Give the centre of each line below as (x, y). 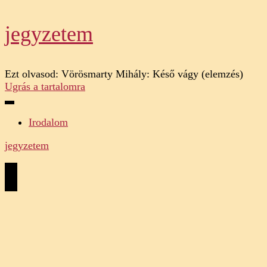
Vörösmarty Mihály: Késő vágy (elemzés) (152, 74)
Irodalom (48, 122)
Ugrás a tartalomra (45, 86)
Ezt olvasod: (32, 74)
